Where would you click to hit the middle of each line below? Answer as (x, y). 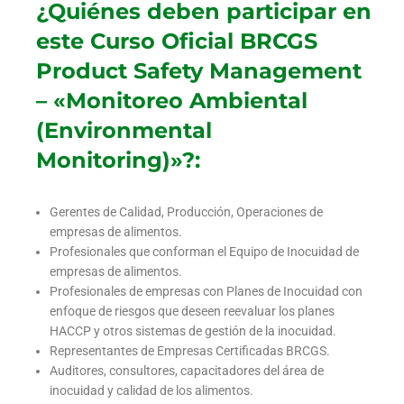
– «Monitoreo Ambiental (172, 101)
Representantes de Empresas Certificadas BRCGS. (190, 351)
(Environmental (124, 131)
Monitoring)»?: (118, 161)
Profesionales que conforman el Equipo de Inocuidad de (204, 252)
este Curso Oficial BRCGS (177, 41)
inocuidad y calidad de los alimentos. (151, 391)
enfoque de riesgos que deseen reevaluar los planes (192, 312)
